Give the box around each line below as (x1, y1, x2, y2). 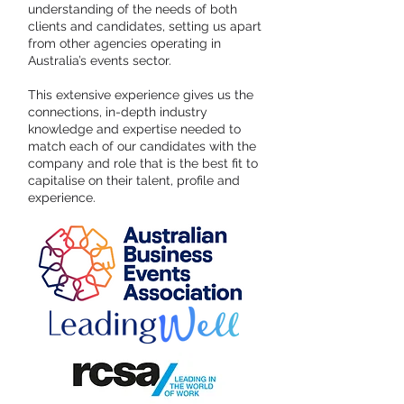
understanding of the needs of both (28, 2, 237, 16)
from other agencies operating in (28, 36, 221, 50)
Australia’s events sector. (28, 53, 171, 68)
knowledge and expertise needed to (28, 122, 241, 136)
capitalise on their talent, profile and (28, 173, 240, 188)
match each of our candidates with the (28, 139, 256, 153)
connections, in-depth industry (28, 105, 207, 119)
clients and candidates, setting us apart (28, 19, 262, 33)
